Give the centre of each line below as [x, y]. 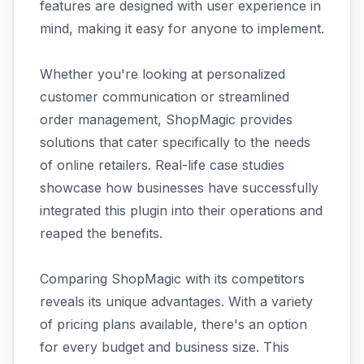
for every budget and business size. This [165, 347]
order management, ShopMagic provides [166, 119]
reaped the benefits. [101, 233]
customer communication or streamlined [165, 96]
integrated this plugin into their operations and [181, 210]
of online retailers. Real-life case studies [162, 165]
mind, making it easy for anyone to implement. [182, 28]
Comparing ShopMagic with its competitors [172, 278]
